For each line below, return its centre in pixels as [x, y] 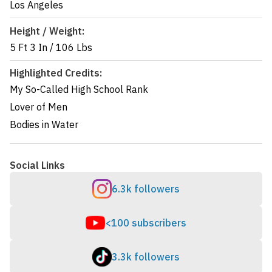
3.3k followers [146, 257]
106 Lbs [74, 47]
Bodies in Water [44, 124]
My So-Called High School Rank [79, 89]
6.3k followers [146, 189]
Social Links [37, 165]
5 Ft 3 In [30, 47]
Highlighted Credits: [56, 73]
